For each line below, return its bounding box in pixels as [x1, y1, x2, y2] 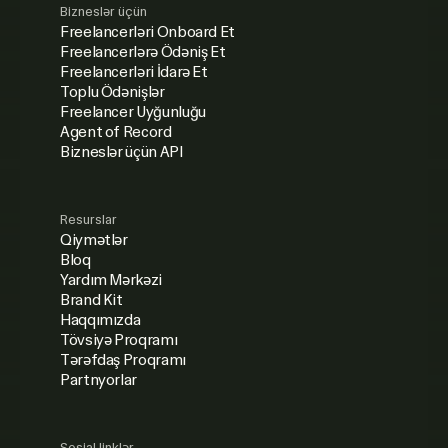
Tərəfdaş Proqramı [60, 349, 186, 370]
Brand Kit [60, 289, 123, 310]
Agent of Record [60, 121, 172, 142]
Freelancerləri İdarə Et [60, 61, 208, 82]
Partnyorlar [60, 369, 138, 390]
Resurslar [60, 211, 117, 228]
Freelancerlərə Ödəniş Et [60, 41, 226, 62]
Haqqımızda [60, 309, 141, 330]
